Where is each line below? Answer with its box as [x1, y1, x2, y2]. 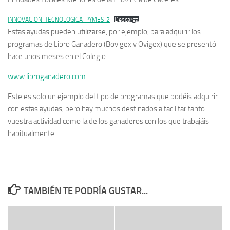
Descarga [114, 15, 139, 23]
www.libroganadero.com [8, 71, 86, 81]
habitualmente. [8, 128, 56, 138]
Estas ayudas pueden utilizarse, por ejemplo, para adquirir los [8, 27, 201, 36]
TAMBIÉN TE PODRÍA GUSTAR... [23, 185, 148, 197]
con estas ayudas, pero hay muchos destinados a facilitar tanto [8, 104, 205, 113]
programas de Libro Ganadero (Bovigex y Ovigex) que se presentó [8, 39, 216, 49]
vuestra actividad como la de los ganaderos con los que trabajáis [8, 116, 209, 126]
